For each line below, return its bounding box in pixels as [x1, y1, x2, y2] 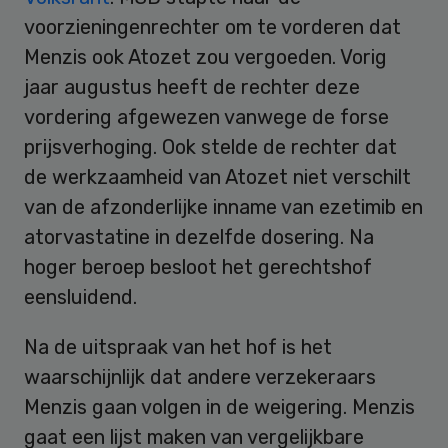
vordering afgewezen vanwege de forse [24, 104, 389, 129]
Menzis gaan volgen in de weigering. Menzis [24, 394, 415, 419]
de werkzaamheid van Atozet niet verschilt [24, 164, 411, 189]
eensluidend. [24, 284, 137, 309]
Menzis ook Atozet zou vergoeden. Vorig [24, 44, 387, 69]
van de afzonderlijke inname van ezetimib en [24, 194, 423, 219]
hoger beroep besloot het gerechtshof [24, 254, 372, 279]
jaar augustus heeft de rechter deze [24, 74, 360, 99]
